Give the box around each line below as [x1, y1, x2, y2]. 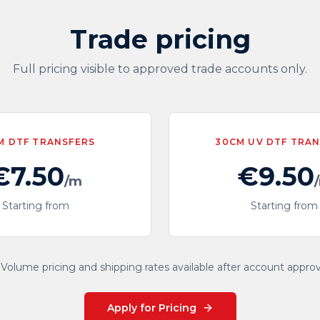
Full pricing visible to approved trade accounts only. [13, 62, 307, 76]
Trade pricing [69, 24, 251, 55]
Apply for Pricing [106, 301, 196, 314]
